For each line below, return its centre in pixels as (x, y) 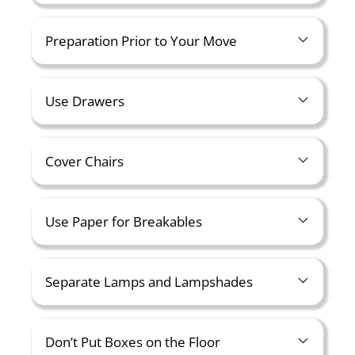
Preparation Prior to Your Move (141, 41)
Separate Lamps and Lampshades (149, 282)
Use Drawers (85, 101)
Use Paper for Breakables (124, 221)
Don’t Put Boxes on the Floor (133, 342)
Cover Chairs (84, 161)
